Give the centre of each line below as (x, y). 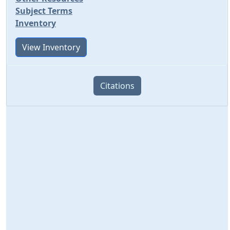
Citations (117, 86)
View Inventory (51, 47)
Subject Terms (44, 11)
